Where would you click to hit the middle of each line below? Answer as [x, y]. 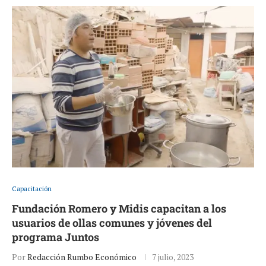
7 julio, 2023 [173, 257]
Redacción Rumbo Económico [82, 257]
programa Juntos [56, 237]
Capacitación [32, 189]
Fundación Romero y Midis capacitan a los [119, 209]
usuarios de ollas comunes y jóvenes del [112, 223]
